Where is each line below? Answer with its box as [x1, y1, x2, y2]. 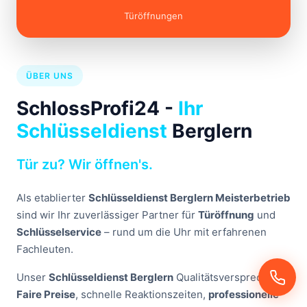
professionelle [208, 288, 279, 302]
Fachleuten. [16, 243, 73, 256]
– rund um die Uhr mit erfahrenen [101, 225, 267, 239]
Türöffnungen [124, 10, 183, 22]
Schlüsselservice [16, 225, 101, 239]
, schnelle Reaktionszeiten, [75, 288, 208, 302]
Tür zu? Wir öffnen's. [16, 156, 153, 173]
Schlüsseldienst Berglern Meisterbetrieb [88, 191, 291, 205]
